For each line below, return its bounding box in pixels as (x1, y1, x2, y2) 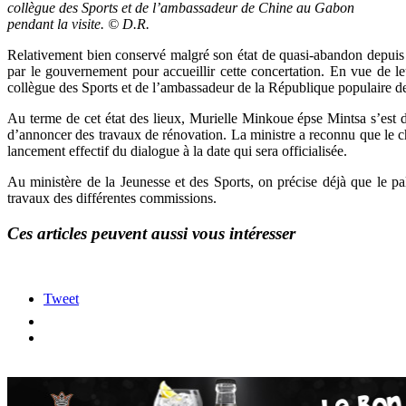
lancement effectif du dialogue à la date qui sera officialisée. (7, 142, 347, 159)
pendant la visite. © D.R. (7, 15, 150, 32)
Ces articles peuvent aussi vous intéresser (7, 223, 295, 243)
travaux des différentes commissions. (7, 189, 217, 206)
